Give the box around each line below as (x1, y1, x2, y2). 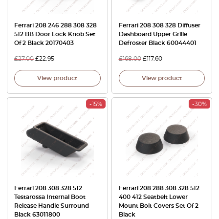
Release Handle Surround (14, 203, 89, 209)
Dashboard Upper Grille (118, 31, 187, 37)
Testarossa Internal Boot (14, 194, 86, 200)
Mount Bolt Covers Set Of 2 (118, 203, 198, 209)
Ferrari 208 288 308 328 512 (118, 185, 199, 191)
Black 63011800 (14, 212, 60, 218)
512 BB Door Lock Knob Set (14, 31, 95, 37)
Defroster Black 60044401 (118, 40, 197, 46)
